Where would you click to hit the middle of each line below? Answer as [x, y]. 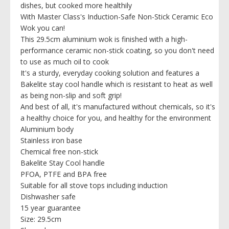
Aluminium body [47, 129]
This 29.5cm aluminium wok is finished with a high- [104, 39]
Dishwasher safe [48, 196]
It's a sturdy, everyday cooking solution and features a [110, 73]
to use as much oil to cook [65, 61]
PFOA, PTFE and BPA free [64, 174]
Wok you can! [43, 28]
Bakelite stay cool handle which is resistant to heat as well [117, 84]
